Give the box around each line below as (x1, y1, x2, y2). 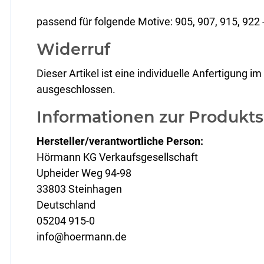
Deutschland (37, 198, 96, 211)
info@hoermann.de (37, 230, 127, 243)
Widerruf (37, 39, 111, 59)
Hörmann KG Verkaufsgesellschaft (37, 150, 199, 163)
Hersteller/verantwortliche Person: (37, 134, 204, 147)
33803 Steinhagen (37, 182, 123, 195)
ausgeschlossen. (37, 82, 116, 95)
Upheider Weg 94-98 (37, 166, 132, 179)
